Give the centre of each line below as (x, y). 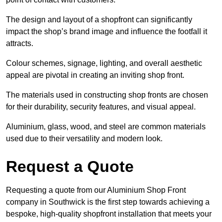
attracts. (20, 43)
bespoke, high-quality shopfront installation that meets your (109, 214)
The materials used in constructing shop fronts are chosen (107, 95)
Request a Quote (70, 166)
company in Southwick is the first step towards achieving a (108, 202)
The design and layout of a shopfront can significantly (99, 19)
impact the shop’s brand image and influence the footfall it (107, 31)
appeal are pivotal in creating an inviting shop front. (95, 75)
